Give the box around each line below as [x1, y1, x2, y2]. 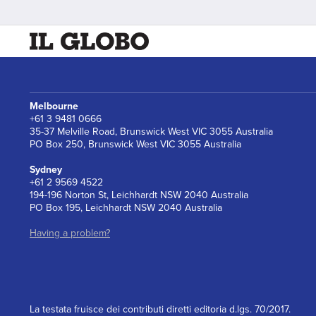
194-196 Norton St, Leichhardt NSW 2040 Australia [30, 189, 248, 202]
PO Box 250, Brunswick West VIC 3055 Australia [30, 138, 241, 151]
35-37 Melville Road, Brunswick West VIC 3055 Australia [30, 126, 273, 138]
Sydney [30, 164, 62, 176]
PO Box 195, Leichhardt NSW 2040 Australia [30, 202, 222, 214]
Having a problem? [30, 227, 110, 240]
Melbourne [30, 100, 78, 113]
